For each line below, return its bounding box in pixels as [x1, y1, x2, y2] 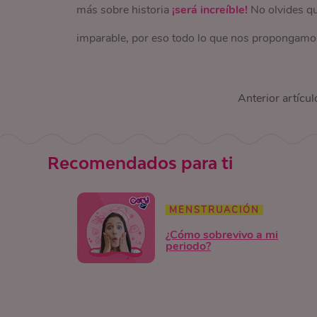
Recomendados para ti [47, 153, 234, 173]
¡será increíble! [168, 2, 248, 18]
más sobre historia [76, 2, 169, 18]
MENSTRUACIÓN [169, 203, 260, 217]
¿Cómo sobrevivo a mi [166, 226, 279, 243]
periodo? [166, 238, 212, 254]
